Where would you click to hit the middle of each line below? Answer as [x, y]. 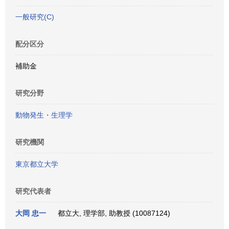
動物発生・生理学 [44, 115]
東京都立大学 [37, 164]
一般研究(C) [35, 17]
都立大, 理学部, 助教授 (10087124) [112, 213]
